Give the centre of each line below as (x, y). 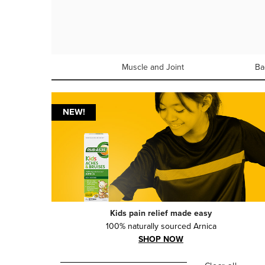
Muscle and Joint (153, 67)
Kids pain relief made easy (161, 213)
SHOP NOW (161, 239)
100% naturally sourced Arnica (161, 226)
